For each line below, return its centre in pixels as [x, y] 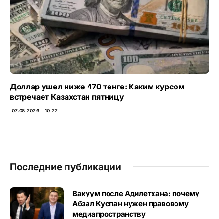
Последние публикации [66, 167]
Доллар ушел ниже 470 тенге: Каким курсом [97, 86]
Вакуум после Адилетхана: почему [136, 193]
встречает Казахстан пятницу [67, 97]
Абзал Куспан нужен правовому [131, 203]
